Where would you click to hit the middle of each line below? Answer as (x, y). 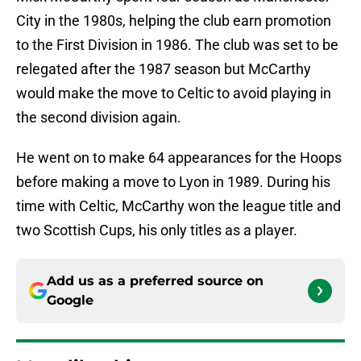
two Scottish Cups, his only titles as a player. (157, 230)
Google (70, 301)
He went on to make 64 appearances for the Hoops (179, 158)
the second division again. (99, 118)
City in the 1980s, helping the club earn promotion (174, 21)
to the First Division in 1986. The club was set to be (177, 45)
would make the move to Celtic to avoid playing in (174, 93)
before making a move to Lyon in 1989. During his (173, 182)
